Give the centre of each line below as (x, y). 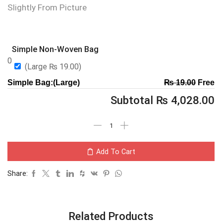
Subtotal (133, 100)
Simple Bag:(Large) (44, 83)
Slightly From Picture (47, 7)
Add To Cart (116, 151)
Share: (18, 174)
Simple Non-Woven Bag (55, 49)
